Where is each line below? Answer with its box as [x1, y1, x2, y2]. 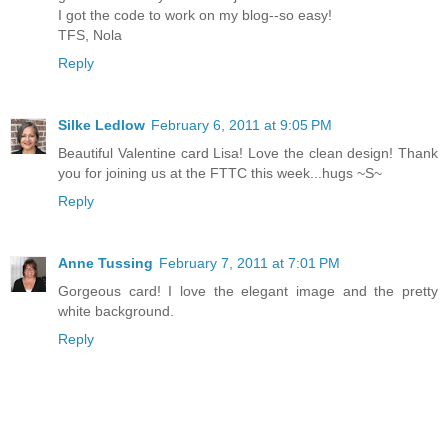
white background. [58, 302, 174, 319]
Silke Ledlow [58, 116, 145, 133]
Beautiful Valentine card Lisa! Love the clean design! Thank [58, 144, 438, 161]
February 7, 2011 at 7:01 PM [159, 254, 340, 271]
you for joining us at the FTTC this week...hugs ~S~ [58, 164, 382, 181]
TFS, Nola [58, 26, 122, 43]
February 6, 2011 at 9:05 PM [151, 116, 332, 133]
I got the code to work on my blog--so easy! [58, 6, 332, 23]
